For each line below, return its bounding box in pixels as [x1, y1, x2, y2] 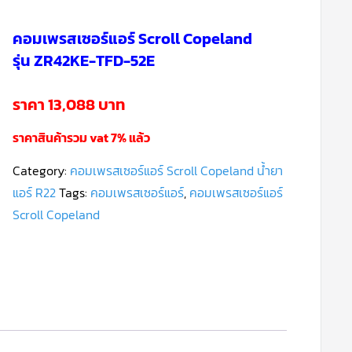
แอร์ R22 [12, 183, 56, 202]
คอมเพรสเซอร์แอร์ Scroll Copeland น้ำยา [69, 161, 283, 180]
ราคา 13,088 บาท [12, 93, 126, 116]
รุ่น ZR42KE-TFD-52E [12, 49, 155, 72]
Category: [12, 161, 70, 180]
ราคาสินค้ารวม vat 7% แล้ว [12, 128, 150, 147]
